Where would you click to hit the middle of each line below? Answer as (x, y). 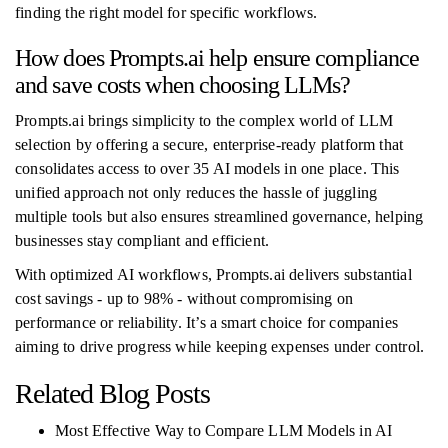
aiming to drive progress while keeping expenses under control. (220, 346)
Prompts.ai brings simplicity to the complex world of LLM (204, 120)
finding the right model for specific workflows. (166, 12)
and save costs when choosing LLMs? (183, 85)
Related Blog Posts (113, 393)
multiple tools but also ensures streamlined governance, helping (219, 216)
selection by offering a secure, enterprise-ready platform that (209, 144)
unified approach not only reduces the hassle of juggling (196, 192)
